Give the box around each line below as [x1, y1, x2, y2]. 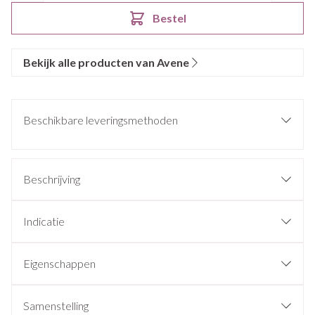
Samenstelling [23, 299, 89, 312]
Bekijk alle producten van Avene [23, 56, 189, 69]
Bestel [153, 11, 186, 25]
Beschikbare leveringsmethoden [23, 113, 178, 127]
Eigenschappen [23, 257, 96, 270]
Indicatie [23, 214, 65, 228]
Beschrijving [23, 172, 80, 186]
